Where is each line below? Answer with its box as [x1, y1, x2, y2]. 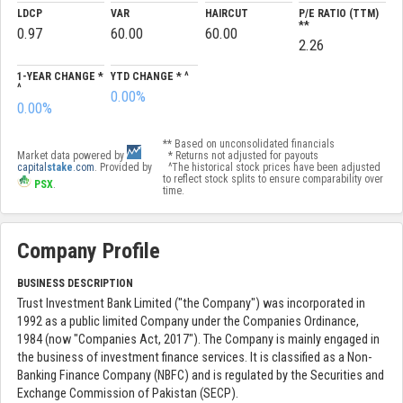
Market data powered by [17, 149, 127, 163]
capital [17, 161, 47, 175]
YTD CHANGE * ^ [111, 70, 190, 84]
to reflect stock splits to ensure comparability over [162, 173, 383, 186]
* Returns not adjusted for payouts [162, 149, 318, 163]
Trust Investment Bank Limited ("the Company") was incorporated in [17, 295, 365, 311]
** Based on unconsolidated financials [162, 138, 335, 151]
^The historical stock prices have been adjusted [162, 161, 381, 175]
